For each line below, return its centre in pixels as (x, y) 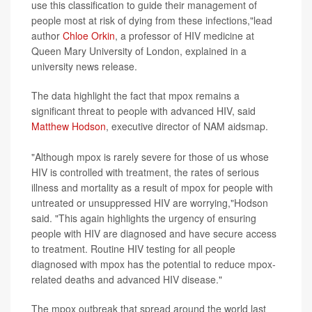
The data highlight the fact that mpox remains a (135, 96)
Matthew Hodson (69, 126)
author (47, 36)
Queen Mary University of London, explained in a (139, 51)
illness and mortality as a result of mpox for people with (152, 188)
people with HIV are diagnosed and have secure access (154, 234)
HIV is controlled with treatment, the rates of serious (145, 172)
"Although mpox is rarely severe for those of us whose (150, 157)
